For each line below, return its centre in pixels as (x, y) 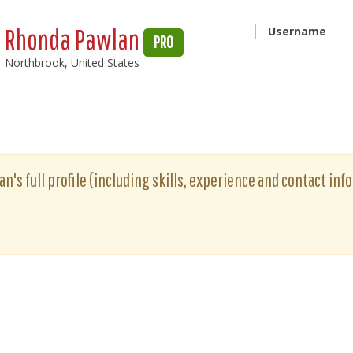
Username (297, 31)
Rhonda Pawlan (74, 39)
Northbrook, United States (72, 63)
